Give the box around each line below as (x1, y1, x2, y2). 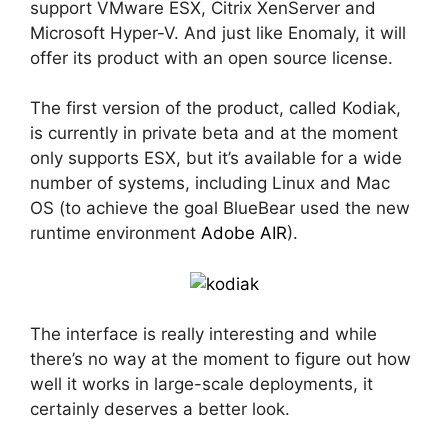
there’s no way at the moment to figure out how (30, 349, 411, 370)
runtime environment (30, 223, 201, 244)
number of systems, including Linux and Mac (30, 173, 390, 194)
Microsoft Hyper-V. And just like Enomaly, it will (30, 22, 406, 43)
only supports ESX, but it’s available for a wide (30, 148, 402, 169)
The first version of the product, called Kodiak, (30, 98, 401, 119)
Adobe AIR (201, 223, 287, 244)
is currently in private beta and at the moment (30, 123, 398, 144)
